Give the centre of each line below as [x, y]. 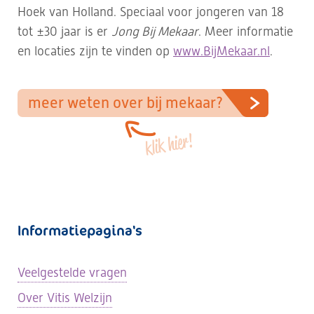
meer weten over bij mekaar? [125, 103]
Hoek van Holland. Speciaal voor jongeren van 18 [151, 12]
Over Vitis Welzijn [65, 298]
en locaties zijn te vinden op [95, 51]
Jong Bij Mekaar [155, 31]
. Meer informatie [246, 31]
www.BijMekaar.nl [221, 51]
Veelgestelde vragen [72, 272]
